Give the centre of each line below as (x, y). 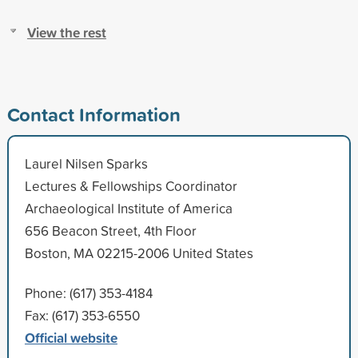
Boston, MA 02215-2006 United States (139, 253)
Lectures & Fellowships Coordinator (131, 185)
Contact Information (93, 114)
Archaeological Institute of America (128, 208)
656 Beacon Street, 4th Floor (110, 230)
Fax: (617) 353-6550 (82, 315)
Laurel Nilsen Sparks (86, 163)
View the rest (66, 32)
